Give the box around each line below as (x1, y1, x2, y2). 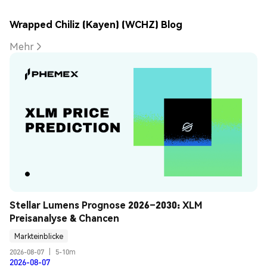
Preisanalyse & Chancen (10, 212, 119, 225)
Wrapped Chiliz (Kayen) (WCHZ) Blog (10, 17, 182, 30)
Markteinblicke (14, 231, 63, 241)
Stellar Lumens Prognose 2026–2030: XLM (10, 198, 203, 212)
